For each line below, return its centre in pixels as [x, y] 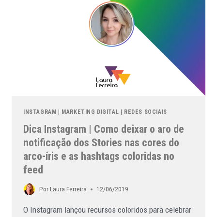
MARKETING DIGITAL [90, 112]
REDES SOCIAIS [146, 112]
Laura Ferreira [69, 189]
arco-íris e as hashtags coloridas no [99, 156]
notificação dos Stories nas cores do [101, 142]
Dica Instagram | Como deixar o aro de [104, 129]
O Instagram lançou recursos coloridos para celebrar [107, 210]
